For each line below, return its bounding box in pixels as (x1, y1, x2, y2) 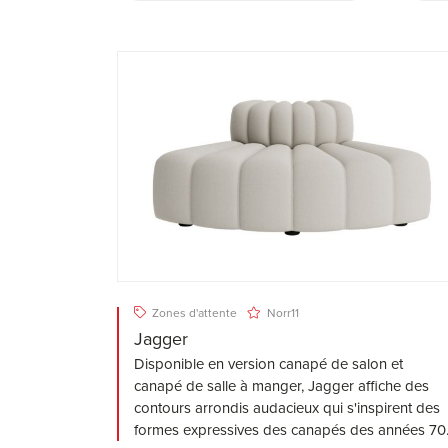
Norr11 (264, 304, 299, 323)
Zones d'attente (149, 304, 237, 323)
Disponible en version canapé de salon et (134, 353, 403, 376)
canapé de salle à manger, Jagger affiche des (134, 375, 429, 398)
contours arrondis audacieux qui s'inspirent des (134, 397, 440, 420)
